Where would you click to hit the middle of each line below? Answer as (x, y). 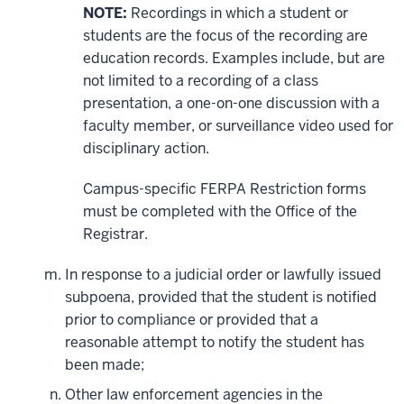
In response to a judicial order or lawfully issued (223, 275)
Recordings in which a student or (238, 14)
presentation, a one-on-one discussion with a (231, 104)
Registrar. (115, 234)
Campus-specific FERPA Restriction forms (225, 189)
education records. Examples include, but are (234, 59)
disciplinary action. (146, 149)
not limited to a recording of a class (201, 81)
